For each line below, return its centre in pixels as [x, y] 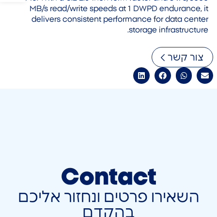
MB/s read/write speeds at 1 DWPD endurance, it [119, 8]
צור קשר [186, 58]
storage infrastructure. [169, 30]
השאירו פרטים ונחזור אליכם [108, 197]
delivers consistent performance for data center [120, 19]
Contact [108, 178]
